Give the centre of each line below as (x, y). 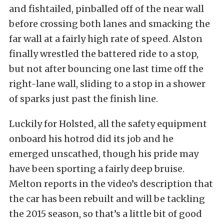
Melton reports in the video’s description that (111, 183)
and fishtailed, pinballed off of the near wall (106, 8)
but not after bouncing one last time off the (106, 68)
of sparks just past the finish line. (83, 98)
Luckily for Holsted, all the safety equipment (108, 123)
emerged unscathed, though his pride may (104, 153)
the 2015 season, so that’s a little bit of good (105, 213)
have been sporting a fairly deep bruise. (97, 168)
